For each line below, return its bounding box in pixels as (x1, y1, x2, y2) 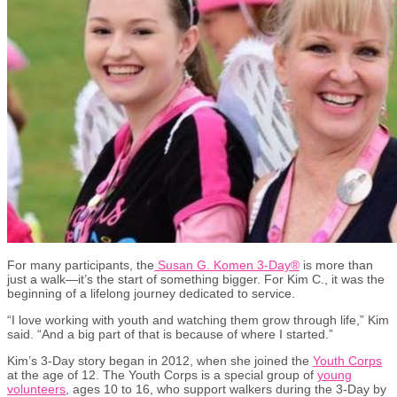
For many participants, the (7, 257, 154, 272)
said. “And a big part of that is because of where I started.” (7, 326, 333, 341)
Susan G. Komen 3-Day (158, 257, 291, 272)
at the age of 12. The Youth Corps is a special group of (7, 367, 317, 382)
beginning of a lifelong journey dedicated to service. (7, 285, 299, 300)
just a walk (7, 271, 66, 286)
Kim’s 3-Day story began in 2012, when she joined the (7, 353, 313, 368)
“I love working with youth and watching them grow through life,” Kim (7, 312, 389, 327)
